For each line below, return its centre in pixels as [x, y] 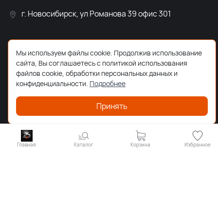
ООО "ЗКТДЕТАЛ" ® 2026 [109, 146]
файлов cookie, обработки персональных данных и [97, 73]
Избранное [197, 145]
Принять [112, 106]
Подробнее [108, 83]
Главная [27, 145]
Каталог [83, 145]
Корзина [140, 145]
